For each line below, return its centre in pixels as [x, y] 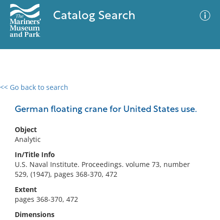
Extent [26, 189]
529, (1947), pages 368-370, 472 [66, 174]
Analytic [28, 139]
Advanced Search [145, 96]
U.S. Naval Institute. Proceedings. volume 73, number [102, 164]
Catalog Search [94, 16]
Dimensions [35, 214]
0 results [22, 93]
